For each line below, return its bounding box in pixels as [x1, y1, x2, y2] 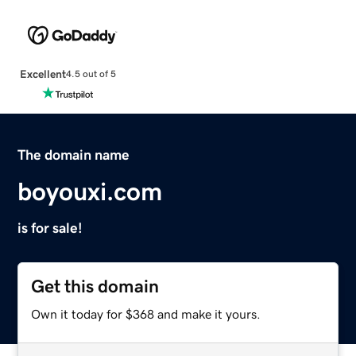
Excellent [19, 68, 66, 79]
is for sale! [17, 220, 83, 235]
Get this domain [31, 277, 160, 296]
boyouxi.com [17, 178, 163, 204]
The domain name [17, 147, 130, 162]
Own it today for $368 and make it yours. [31, 307, 261, 320]
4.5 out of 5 [65, 69, 116, 79]
